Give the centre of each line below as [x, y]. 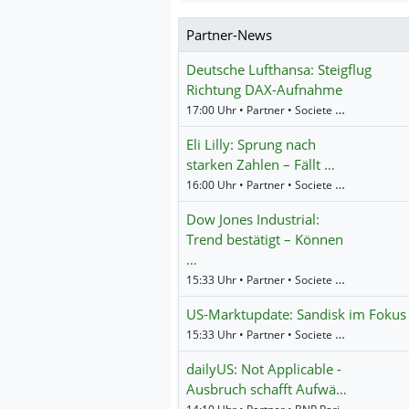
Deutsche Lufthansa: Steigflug [279, 69]
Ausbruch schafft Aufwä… [267, 388]
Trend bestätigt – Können [265, 239]
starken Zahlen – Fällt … [261, 164]
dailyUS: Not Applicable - [264, 368]
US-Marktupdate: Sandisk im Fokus [296, 314]
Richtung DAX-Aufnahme [264, 89]
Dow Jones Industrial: [253, 219]
